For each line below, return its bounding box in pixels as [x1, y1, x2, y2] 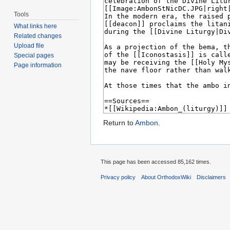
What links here [14, 23, 57, 30]
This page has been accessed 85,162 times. [101, 159, 211, 165]
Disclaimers [197, 174, 226, 181]
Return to [103, 119, 135, 127]
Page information [14, 62, 62, 69]
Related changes [14, 32, 62, 40]
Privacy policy [101, 174, 136, 181]
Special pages [14, 52, 54, 60]
